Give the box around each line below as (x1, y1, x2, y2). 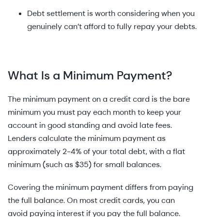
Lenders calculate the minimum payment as (8, 133, 166, 143)
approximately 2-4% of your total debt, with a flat (8, 146, 185, 156)
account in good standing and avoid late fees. (8, 120, 172, 130)
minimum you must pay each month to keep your (8, 107, 181, 117)
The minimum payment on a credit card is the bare (8, 94, 190, 104)
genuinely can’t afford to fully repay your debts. (27, 21, 197, 31)
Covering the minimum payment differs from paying (8, 182, 193, 192)
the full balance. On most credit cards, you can (8, 195, 175, 205)
